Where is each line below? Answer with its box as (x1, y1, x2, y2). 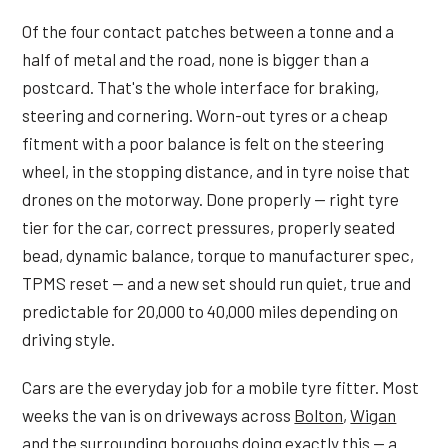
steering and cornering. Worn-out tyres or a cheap (22, 104, 389, 125)
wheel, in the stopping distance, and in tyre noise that (22, 160, 411, 181)
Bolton (294, 404, 344, 425)
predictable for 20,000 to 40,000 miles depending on (22, 300, 399, 321)
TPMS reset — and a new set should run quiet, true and (22, 272, 412, 293)
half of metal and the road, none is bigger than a (22, 48, 370, 69)
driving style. (22, 328, 116, 349)
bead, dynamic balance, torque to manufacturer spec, (22, 244, 415, 265)
